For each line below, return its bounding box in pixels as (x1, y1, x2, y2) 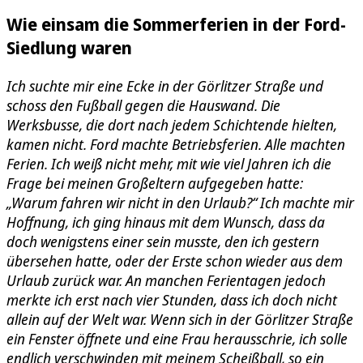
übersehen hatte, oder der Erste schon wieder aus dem (6, 251, 343, 271)
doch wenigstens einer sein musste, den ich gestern (6, 232, 319, 252)
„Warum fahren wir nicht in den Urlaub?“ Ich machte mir (6, 193, 354, 213)
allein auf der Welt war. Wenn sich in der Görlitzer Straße (6, 310, 353, 330)
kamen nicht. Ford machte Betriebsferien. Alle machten (6, 135, 345, 155)
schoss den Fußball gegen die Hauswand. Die (6, 96, 280, 116)
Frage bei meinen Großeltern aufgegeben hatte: (6, 173, 303, 194)
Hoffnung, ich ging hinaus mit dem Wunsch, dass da (6, 212, 325, 233)
